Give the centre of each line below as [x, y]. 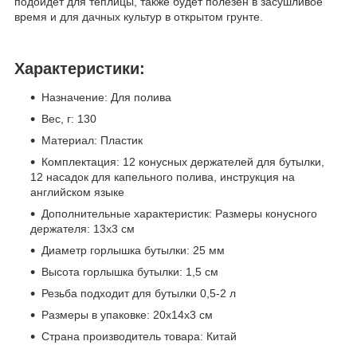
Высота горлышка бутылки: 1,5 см [130, 271]
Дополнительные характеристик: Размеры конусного [179, 213]
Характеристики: [80, 68]
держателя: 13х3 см [82, 228]
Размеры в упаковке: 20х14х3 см [127, 314]
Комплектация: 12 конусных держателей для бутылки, [183, 161]
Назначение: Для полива [106, 97]
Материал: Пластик [92, 140]
